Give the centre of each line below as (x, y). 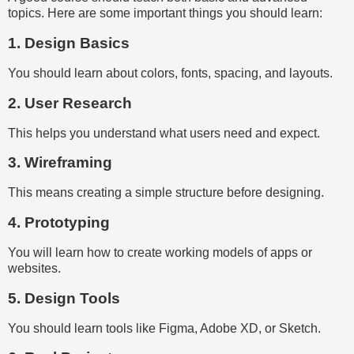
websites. (34, 268)
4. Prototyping (59, 223)
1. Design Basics (69, 43)
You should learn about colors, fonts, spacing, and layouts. (170, 73)
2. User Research (70, 103)
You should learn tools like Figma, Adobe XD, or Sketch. (164, 328)
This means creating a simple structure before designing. (166, 193)
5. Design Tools (64, 298)
